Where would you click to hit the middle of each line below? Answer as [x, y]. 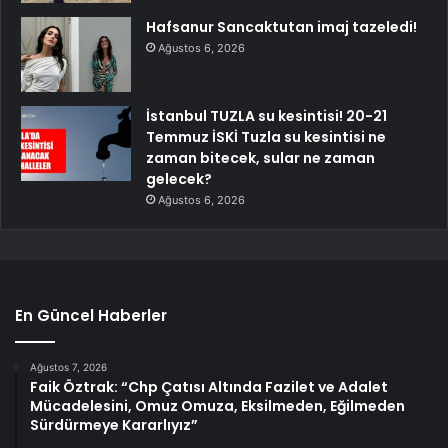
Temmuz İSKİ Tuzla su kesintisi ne [266, 136]
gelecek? [179, 178]
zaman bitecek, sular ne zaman [260, 157]
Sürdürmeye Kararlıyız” [114, 424]
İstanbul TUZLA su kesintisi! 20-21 [266, 115]
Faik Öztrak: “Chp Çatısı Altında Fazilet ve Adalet [209, 386]
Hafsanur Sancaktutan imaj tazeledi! [281, 26]
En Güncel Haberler [91, 315]
